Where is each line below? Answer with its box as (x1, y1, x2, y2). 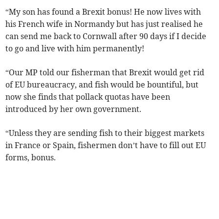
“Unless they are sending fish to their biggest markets (5, 128, 205, 138)
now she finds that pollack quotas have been (5, 92, 171, 102)
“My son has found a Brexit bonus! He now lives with (5, 7, 201, 17)
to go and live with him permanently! (5, 44, 147, 54)
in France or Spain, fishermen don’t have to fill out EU (5, 140, 206, 151)
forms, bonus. (5, 153, 58, 163)
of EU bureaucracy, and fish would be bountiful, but (5, 80, 199, 90)
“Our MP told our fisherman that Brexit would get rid (5, 67, 205, 78)
